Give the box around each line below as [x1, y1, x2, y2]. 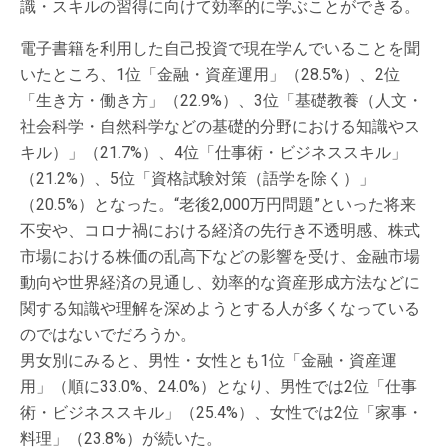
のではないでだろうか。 [20, 325, 196, 344]
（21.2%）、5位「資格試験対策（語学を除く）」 [20, 169, 375, 188]
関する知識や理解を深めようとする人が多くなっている [20, 299, 420, 318]
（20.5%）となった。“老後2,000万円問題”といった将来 [20, 195, 416, 214]
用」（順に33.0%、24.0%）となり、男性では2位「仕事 [20, 377, 417, 396]
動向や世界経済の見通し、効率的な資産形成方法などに [20, 273, 420, 292]
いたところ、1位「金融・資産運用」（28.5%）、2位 [20, 65, 400, 84]
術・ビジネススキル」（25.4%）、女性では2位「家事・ [20, 403, 423, 422]
